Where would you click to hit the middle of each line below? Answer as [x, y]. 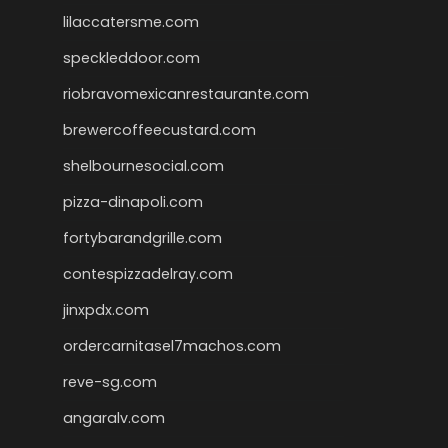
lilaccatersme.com [131, 22]
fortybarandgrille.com [142, 238]
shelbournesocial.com [143, 166]
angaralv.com [114, 418]
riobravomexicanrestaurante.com [186, 94]
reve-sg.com [110, 382]
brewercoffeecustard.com [159, 130]
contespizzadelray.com [148, 274]
